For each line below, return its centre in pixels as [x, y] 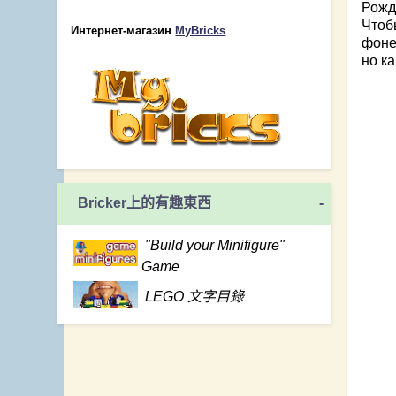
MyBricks [201, 30]
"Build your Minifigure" [215, 245]
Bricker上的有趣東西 [145, 203]
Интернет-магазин [123, 30]
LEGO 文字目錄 [195, 296]
